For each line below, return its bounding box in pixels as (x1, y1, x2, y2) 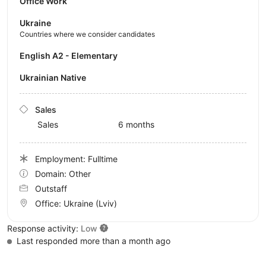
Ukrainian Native (26, 72, 86, 83)
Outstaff (35, 183, 67, 194)
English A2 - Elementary (25, 50, 118, 61)
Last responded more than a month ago (14, 235, 170, 246)
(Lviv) (96, 198, 117, 208)
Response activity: (7, 223, 81, 233)
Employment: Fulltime (35, 153, 118, 164)
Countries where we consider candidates (20, 29, 155, 39)
